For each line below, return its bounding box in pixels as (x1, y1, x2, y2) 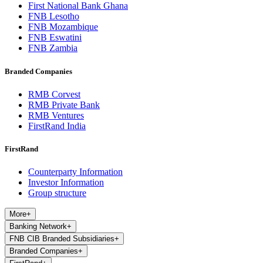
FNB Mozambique (28, 22, 98, 32)
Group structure (28, 188, 86, 198)
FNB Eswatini (28, 32, 82, 43)
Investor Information (28, 177, 104, 188)
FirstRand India (28, 120, 86, 131)
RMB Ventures (28, 110, 84, 120)
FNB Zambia (28, 43, 77, 53)
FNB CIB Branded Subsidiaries (9, 234, 114, 244)
